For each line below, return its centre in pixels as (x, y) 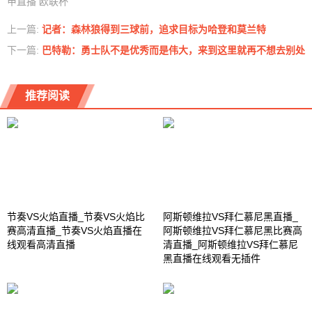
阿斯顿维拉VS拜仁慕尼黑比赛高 (233, 230)
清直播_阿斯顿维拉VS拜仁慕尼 (231, 244)
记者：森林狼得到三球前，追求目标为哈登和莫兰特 (153, 29)
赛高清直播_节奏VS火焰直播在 (75, 230)
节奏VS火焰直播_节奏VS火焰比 (76, 216)
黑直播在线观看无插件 (212, 258)
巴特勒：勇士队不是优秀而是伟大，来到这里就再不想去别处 (172, 50)
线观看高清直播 (41, 244)
